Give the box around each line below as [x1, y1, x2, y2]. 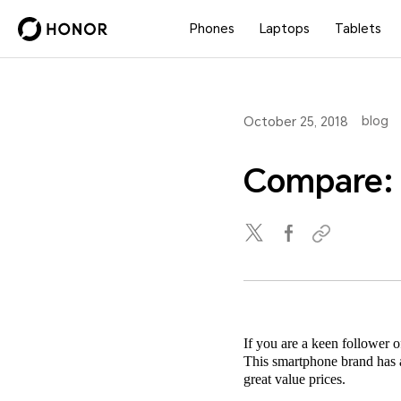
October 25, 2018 [243, 115, 348, 129]
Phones [190, 21, 235, 36]
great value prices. [243, 371, 346, 387]
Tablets [335, 21, 382, 36]
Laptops [260, 21, 311, 36]
